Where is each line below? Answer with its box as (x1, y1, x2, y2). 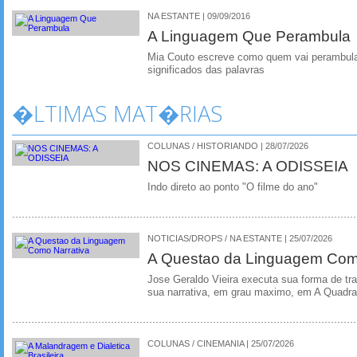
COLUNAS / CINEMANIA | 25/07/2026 (147, 338, 294, 348)
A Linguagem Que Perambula (147, 27, 351, 45)
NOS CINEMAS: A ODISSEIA (147, 157, 348, 175)
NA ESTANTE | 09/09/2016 (147, 11, 250, 22)
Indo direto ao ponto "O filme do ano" (147, 182, 318, 193)
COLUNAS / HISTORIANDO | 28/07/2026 (147, 141, 308, 151)
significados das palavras (147, 65, 265, 76)
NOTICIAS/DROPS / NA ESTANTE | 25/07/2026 (147, 233, 332, 243)
